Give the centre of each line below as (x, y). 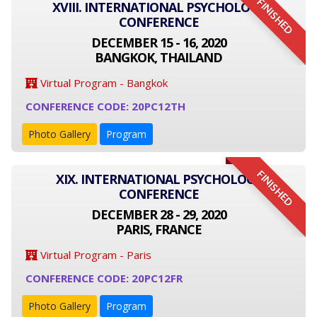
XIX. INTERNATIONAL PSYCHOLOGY (158, 179)
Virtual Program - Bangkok (103, 83)
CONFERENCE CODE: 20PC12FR (104, 278)
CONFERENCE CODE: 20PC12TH (105, 106)
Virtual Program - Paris (94, 255)
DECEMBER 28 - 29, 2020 (158, 214)
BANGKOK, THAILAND (158, 57)
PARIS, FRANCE (158, 229)
